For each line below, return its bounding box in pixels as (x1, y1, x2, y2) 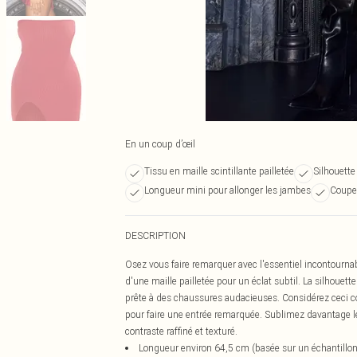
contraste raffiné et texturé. (125, 325, 237, 337)
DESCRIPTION (125, 229, 186, 241)
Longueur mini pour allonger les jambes (144, 184, 311, 196)
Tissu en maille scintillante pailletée (144, 165, 294, 177)
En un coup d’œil (125, 138, 195, 150)
